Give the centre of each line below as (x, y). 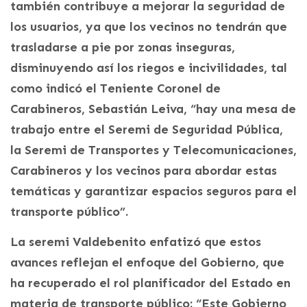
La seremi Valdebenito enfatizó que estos (136, 242)
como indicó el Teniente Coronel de (115, 88)
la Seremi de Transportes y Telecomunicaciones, (153, 150)
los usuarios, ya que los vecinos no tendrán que (149, 26)
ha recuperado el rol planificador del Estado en (150, 283)
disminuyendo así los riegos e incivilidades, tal (149, 67)
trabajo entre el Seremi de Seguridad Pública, (147, 129)
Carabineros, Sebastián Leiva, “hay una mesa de (153, 109)
